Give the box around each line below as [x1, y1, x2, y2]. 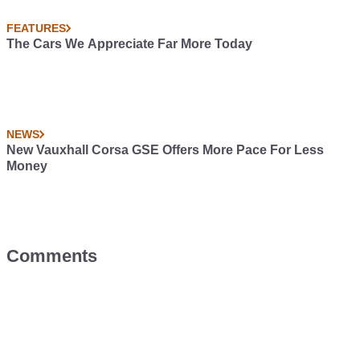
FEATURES [6, 22, 66, 35]
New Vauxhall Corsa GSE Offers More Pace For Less [6, 143, 324, 157]
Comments [6, 246, 97, 266]
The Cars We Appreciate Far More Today [6, 37, 252, 51]
